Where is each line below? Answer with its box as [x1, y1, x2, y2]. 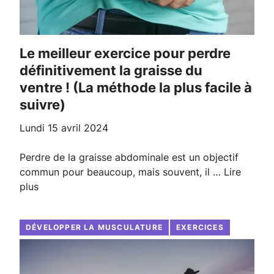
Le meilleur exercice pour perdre [20, 45, 27, 62]
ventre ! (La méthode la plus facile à [20, 80, 252, 96]
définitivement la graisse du [20, 62, 202, 79]
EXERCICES [176, 223, 224, 232]
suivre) [20, 97, 65, 113]
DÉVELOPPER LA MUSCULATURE [26, 223, 163, 232]
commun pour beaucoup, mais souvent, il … [20, 166, 224, 179]
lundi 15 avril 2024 [25, 122, 108, 135]
